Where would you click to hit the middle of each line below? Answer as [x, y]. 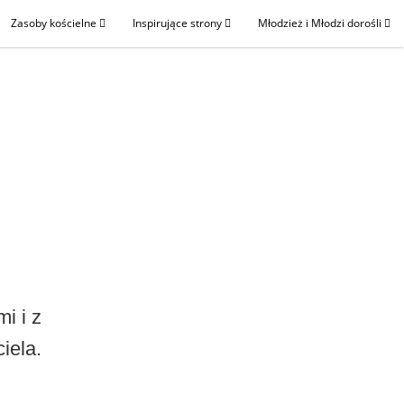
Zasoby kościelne [55, 23]
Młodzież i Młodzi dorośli [321, 23]
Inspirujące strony [179, 23]
